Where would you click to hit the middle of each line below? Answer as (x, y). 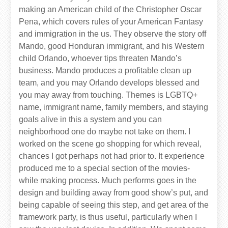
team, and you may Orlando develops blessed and (109, 83)
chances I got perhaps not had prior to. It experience (112, 156)
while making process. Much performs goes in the (108, 181)
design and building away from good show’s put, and (114, 193)
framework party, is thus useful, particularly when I (108, 217)
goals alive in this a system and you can (91, 120)
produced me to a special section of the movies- (105, 168)
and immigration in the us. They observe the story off (113, 34)
